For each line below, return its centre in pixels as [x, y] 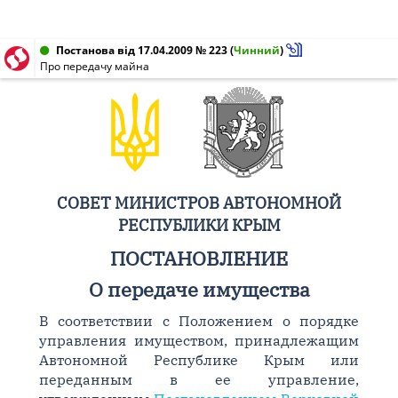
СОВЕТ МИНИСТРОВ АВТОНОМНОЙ [199, 203]
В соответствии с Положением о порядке [199, 321]
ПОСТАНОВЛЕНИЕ [199, 258]
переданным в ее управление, [199, 379]
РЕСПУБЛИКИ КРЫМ [199, 225]
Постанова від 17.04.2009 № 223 [142, 50]
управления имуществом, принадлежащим [199, 340]
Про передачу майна [95, 66]
